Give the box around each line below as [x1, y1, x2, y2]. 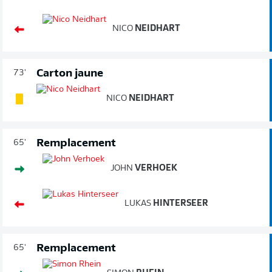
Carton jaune [36, 67, 103, 80]
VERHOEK [133, 163, 177, 173]
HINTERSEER [151, 199, 208, 208]
